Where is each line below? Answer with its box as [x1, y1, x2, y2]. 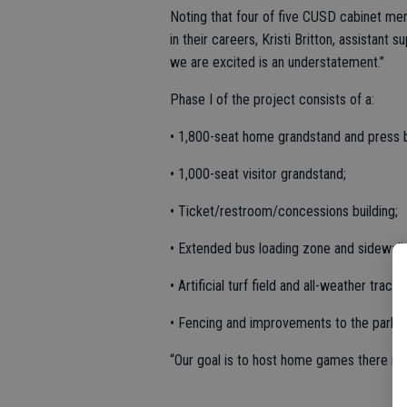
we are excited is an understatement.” [170, 53, 384, 71]
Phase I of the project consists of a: [170, 90, 374, 108]
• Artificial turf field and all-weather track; [170, 276, 402, 294]
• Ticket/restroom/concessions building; [170, 202, 398, 220]
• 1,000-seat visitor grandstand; [170, 164, 346, 183]
